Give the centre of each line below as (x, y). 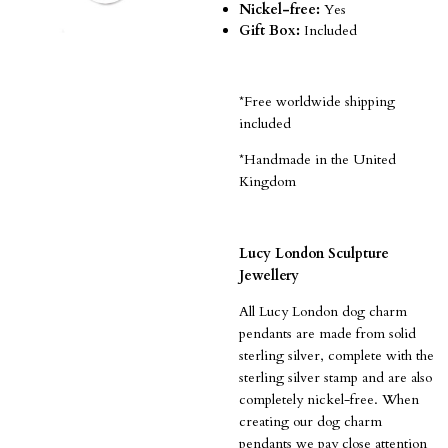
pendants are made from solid (327, 333)
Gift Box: (269, 30)
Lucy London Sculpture (314, 253)
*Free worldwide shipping (317, 101)
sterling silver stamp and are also (335, 377)
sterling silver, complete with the (336, 355)
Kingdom (267, 181)
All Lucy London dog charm (323, 311)
